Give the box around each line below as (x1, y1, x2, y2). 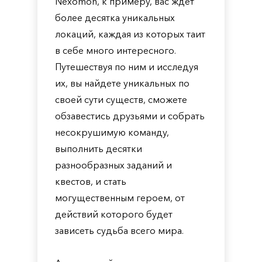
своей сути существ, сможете (55, 94, 187, 105)
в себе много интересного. (55, 44, 176, 56)
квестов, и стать (55, 175, 126, 187)
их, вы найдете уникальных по (55, 77, 189, 89)
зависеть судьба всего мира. (55, 225, 184, 236)
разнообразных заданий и (55, 159, 172, 171)
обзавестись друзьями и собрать (55, 110, 205, 122)
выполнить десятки (55, 143, 142, 154)
